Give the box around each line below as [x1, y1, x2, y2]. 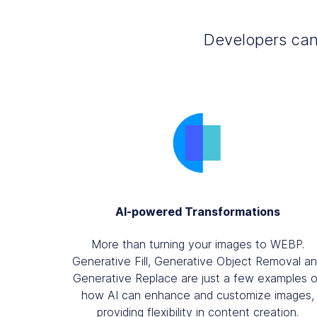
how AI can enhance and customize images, [81, 287, 314, 302]
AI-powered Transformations [115, 204, 280, 219]
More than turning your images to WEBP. [91, 236, 304, 251]
